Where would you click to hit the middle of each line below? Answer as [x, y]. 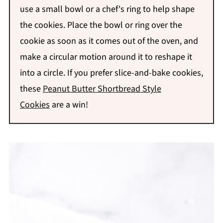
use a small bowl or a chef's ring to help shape [107, 9]
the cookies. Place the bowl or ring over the [101, 25]
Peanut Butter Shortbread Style [102, 89]
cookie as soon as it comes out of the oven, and [109, 41]
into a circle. [43, 73]
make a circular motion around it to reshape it [106, 57]
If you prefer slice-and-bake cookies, [135, 73]
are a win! [69, 105]
